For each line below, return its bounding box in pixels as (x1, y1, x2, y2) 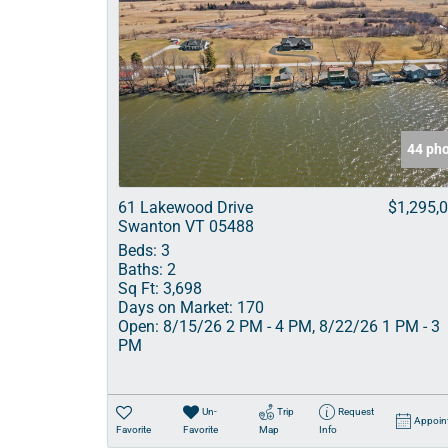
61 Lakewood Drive (118, 198, 253, 217)
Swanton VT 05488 (118, 217, 254, 236)
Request (337, 406, 374, 417)
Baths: (118, 260, 163, 279)
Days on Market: (118, 298, 233, 317)
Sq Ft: (118, 279, 159, 298)
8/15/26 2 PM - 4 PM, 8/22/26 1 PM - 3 (159, 317, 440, 336)
